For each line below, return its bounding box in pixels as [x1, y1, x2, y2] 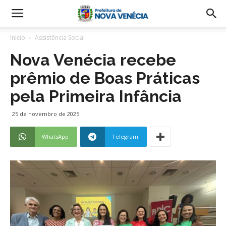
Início [10, 33, 25, 42]
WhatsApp [42, 133, 69, 140]
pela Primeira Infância [10, 87, 182, 105]
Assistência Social [35, 33, 85, 42]
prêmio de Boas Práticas [10, 69, 200, 87]
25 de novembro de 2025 [12, 110, 79, 118]
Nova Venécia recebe [10, 50, 176, 69]
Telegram [112, 133, 138, 140]
